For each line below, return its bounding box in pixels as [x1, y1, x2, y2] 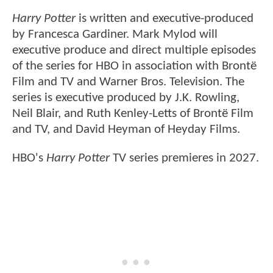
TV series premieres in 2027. [110, 152, 259, 165]
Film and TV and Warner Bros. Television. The [12, 76, 244, 89]
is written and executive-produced [76, 12, 253, 26]
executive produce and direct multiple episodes [12, 44, 256, 57]
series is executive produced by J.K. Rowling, [12, 91, 239, 105]
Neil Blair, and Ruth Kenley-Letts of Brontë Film [12, 107, 253, 121]
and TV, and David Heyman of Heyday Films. [12, 123, 240, 136]
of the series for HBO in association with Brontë [12, 60, 257, 73]
